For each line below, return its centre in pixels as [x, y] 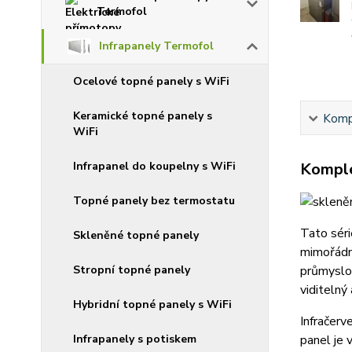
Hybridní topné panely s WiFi [152, 305]
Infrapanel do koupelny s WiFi [154, 167]
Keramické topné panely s [143, 116]
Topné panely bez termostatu [154, 201]
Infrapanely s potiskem [135, 339]
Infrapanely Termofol [156, 46]
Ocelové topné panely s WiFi [151, 82]
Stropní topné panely [132, 270]
